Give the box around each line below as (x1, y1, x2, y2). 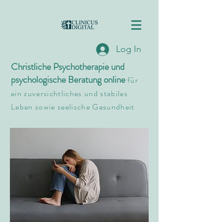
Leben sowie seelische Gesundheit (11, 101, 135, 112)
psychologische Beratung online (11, 73, 127, 86)
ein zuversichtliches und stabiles (11, 88, 128, 99)
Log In (116, 44, 142, 55)
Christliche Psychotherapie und (11, 60, 124, 73)
